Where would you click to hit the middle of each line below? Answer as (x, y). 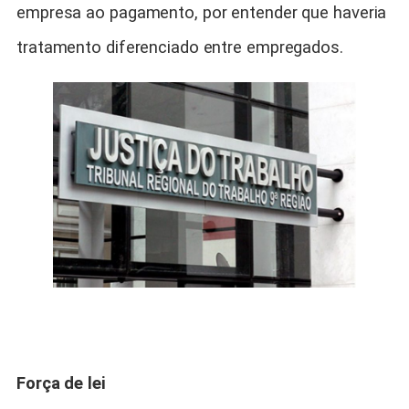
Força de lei (61, 383)
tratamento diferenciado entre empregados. (180, 48)
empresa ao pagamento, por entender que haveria (202, 13)
